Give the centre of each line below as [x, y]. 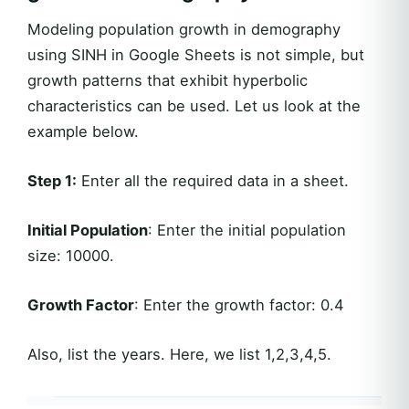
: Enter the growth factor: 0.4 [239, 305]
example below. [83, 132]
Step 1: [52, 181]
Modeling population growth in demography [184, 30]
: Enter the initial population [247, 231]
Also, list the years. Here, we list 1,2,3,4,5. [179, 355]
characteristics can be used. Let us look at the [194, 106]
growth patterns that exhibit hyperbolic [168, 81]
